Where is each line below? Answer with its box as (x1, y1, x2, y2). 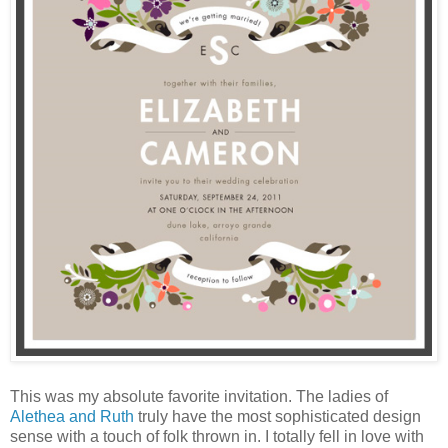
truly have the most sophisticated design (134, 407, 421, 425)
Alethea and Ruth (10, 407, 134, 425)
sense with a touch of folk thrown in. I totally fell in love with (10, 427, 424, 445)
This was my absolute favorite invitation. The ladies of (10, 387, 388, 405)
